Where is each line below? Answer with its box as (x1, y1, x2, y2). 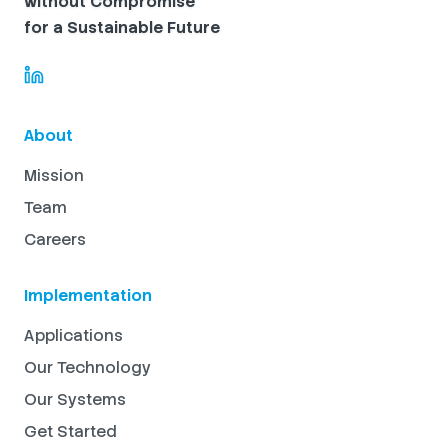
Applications (24, 324, 123, 346)
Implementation (24, 284, 152, 306)
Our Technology (24, 356, 151, 378)
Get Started (24, 420, 117, 442)
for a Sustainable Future (24, 16, 220, 38)
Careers (24, 228, 86, 250)
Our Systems (24, 388, 126, 410)
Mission (24, 164, 84, 186)
